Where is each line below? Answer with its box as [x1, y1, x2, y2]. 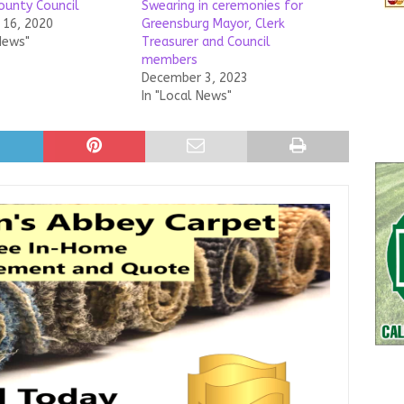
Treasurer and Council [141, 34, 271, 50]
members [141, 52, 197, 68]
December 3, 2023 [141, 70, 248, 86]
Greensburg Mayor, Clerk [141, 16, 285, 32]
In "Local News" [141, 88, 232, 104]
